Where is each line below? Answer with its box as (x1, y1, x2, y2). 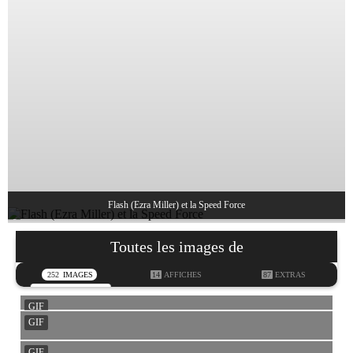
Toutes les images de (110, 238, 243, 255)
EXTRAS (274, 270, 306, 279)
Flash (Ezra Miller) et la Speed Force (108, 199, 245, 210)
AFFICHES (164, 270, 203, 279)
